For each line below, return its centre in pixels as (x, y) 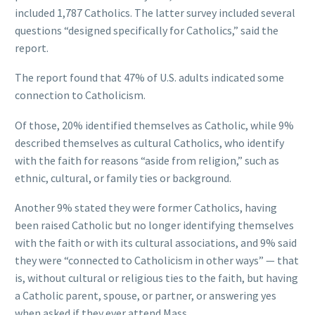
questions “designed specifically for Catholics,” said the (147, 30)
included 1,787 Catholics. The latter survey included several (155, 12)
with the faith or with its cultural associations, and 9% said (156, 243)
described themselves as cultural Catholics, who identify (149, 142)
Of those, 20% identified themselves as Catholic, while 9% (154, 125)
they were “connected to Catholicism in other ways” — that (157, 261)
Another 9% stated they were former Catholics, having (146, 208)
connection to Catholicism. (80, 95)
